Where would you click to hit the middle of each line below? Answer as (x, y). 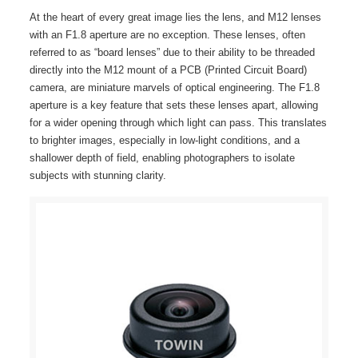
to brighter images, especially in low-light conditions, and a (164, 140)
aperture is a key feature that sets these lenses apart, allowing (173, 105)
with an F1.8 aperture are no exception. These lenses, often (167, 35)
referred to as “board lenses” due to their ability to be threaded (172, 52)
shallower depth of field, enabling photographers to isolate (162, 158)
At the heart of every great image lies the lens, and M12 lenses (175, 17)
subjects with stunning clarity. (97, 175)
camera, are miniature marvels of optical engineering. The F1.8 (174, 88)
